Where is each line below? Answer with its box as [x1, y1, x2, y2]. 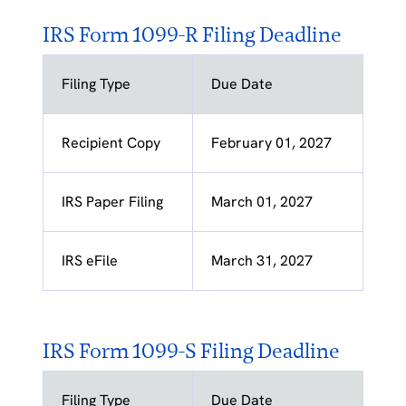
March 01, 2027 [210, 192, 313, 212]
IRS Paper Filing [61, 192, 163, 212]
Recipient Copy [61, 133, 160, 153]
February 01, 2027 [210, 133, 332, 153]
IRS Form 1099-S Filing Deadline [42, 337, 340, 365]
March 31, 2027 [210, 251, 313, 271]
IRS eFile [61, 251, 118, 271]
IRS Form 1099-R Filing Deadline [42, 21, 342, 49]
